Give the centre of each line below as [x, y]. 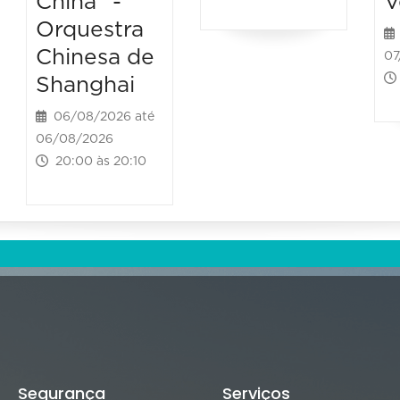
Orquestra [90, 29]
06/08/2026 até [101, 117]
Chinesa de [96, 57]
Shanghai [86, 85]
